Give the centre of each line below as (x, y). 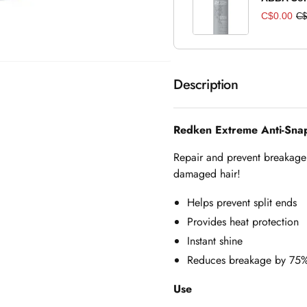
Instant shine (214, 241)
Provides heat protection (243, 222)
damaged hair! (207, 174)
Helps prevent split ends (242, 202)
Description (206, 85)
